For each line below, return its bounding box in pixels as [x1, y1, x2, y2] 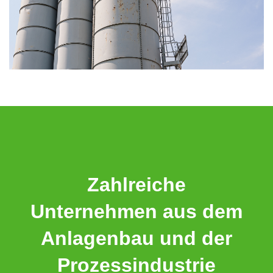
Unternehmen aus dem [30, 200, 243, 223]
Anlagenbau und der [41, 227, 232, 250]
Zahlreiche [87, 174, 186, 196]
